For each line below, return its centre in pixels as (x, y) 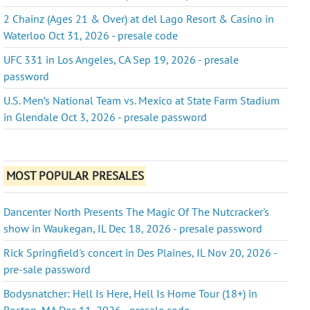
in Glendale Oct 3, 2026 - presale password (106, 117)
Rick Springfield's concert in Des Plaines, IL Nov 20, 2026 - (140, 252)
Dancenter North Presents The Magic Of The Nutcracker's (137, 211)
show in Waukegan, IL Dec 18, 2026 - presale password (133, 228)
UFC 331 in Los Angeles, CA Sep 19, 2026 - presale (121, 59)
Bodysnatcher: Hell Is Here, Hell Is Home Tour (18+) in (131, 293)
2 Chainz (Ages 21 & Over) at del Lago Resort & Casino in (139, 18)
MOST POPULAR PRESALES (75, 176)
